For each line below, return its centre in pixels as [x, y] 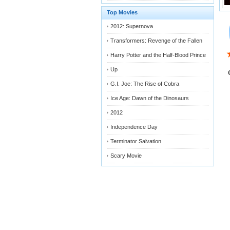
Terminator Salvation [136, 141]
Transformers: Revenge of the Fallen [156, 41]
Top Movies [122, 12]
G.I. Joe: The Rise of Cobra [145, 84]
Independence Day [134, 127]
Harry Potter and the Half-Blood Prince [158, 55]
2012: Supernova [132, 26]
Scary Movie [126, 156]
